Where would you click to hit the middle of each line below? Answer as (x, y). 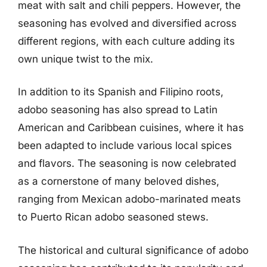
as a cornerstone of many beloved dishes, (119, 181)
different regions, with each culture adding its (126, 41)
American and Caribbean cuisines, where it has (131, 128)
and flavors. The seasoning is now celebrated (127, 163)
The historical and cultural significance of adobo (133, 250)
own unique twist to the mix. (86, 59)
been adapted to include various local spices (125, 145)
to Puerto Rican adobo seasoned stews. (113, 217)
